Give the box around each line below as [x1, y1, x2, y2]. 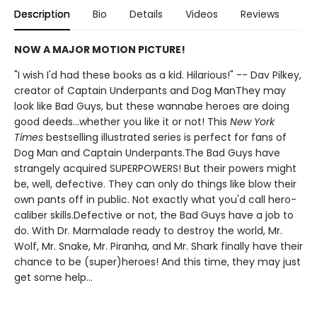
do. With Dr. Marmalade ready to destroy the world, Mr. [14, 224, 282, 238]
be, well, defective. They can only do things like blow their [14, 177, 296, 191]
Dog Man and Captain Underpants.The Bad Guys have [14, 146, 280, 160]
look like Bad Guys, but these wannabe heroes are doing [14, 99, 289, 113]
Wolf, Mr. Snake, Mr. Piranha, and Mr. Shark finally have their [14, 239, 303, 253]
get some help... [14, 270, 93, 284]
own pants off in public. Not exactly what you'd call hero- [14, 192, 296, 207]
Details [129, 7, 163, 21]
